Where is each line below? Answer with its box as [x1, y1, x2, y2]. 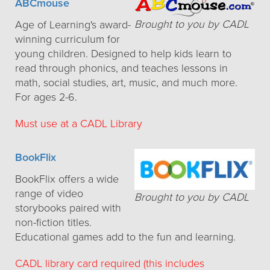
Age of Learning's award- [15, 18, 131, 31]
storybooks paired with [15, 201, 121, 215]
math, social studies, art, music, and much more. [15, 76, 237, 89]
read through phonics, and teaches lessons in [15, 61, 228, 75]
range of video [15, 187, 83, 200]
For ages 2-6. [15, 90, 77, 104]
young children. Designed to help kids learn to [15, 47, 231, 60]
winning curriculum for [15, 33, 120, 46]
